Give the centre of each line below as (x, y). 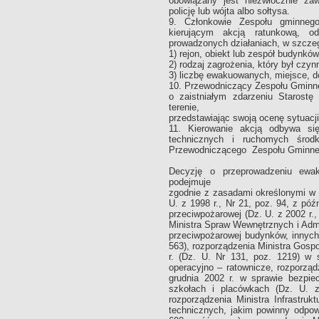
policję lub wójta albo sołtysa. (229, 11)
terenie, (184, 107)
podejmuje (190, 182)
